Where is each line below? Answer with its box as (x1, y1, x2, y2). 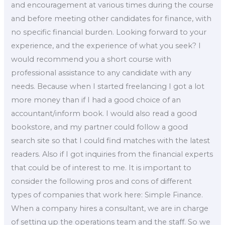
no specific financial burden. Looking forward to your (11, 27, 207, 37)
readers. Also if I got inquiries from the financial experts (11, 149, 213, 159)
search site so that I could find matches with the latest (11, 136, 210, 145)
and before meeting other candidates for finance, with (11, 14, 212, 23)
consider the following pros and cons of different (11, 176, 192, 186)
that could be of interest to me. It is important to (11, 163, 192, 172)
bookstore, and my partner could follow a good (11, 122, 188, 132)
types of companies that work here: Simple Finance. (11, 190, 203, 199)
